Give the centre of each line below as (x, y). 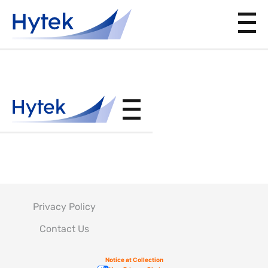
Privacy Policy (64, 206)
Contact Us (64, 229)
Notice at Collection (134, 259)
